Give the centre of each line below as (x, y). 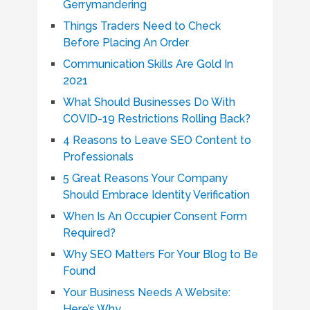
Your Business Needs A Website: (146, 292)
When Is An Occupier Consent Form (155, 216)
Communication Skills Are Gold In (148, 64)
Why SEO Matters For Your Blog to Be (160, 254)
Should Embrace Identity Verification (156, 195)
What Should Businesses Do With (149, 102)
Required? (89, 233)
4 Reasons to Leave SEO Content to (157, 140)
